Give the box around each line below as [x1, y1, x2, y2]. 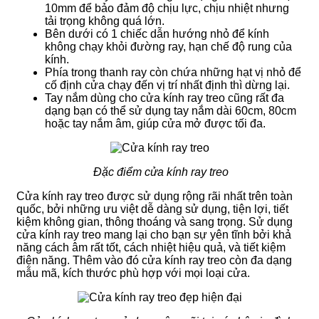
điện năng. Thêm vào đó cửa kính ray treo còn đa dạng [16, 253, 292, 266]
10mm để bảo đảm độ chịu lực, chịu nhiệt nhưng [45, 1, 289, 14]
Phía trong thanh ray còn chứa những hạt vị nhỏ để [45, 66, 301, 78]
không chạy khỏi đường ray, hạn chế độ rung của [45, 40, 292, 53]
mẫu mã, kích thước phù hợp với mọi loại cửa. [16, 266, 250, 279]
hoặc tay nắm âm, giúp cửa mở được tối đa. [45, 117, 266, 130]
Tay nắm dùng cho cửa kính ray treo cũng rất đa [45, 91, 284, 104]
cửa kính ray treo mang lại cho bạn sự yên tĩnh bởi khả [16, 228, 291, 241]
